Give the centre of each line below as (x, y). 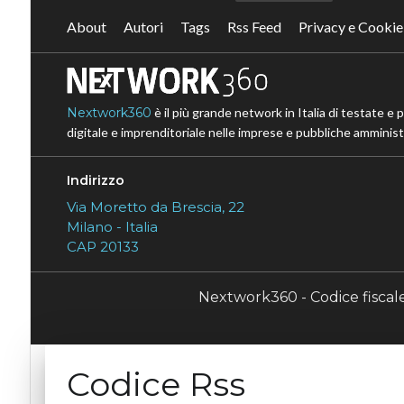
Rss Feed (254, 27)
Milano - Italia (112, 227)
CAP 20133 (102, 247)
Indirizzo (95, 181)
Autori (143, 27)
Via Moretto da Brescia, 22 (155, 207)
